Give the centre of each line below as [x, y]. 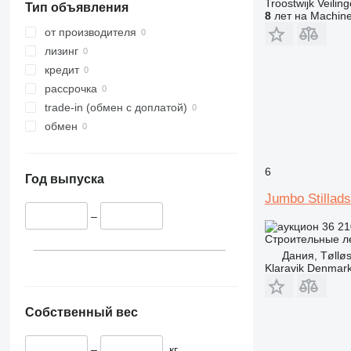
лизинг [61, 51]
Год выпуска [64, 179]
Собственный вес [81, 312]
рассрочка [71, 89]
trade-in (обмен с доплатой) [116, 108]
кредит [62, 70]
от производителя [90, 33]
